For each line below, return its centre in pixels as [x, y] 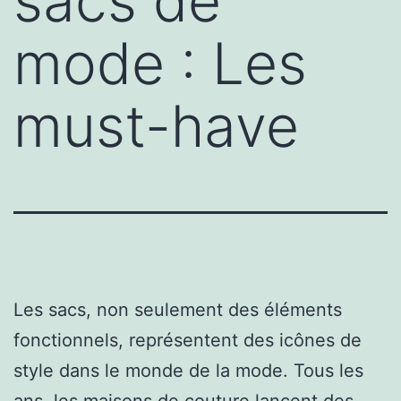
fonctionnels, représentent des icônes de [188, 340]
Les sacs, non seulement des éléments [178, 309]
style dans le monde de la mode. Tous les [188, 370]
